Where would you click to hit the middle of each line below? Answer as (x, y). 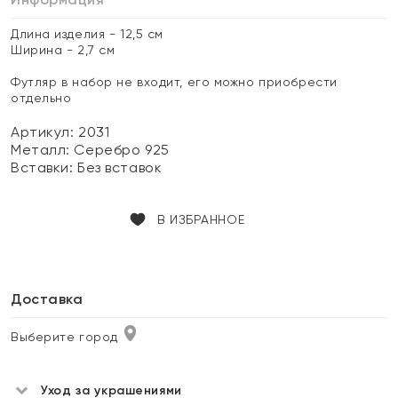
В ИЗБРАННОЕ (201, 219)
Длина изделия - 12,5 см (87, 34)
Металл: (43, 150)
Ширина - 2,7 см (63, 50)
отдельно (41, 98)
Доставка (47, 299)
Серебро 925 (122, 150)
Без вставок (120, 167)
